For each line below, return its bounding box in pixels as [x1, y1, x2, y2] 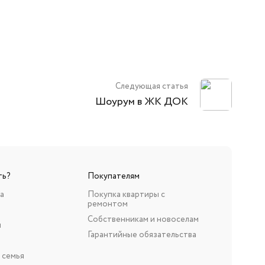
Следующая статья [115, 80, 188, 92]
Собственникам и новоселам [88, 214, 199, 226]
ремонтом [88, 198, 128, 211]
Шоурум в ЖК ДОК [95, 94, 188, 109]
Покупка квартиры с [88, 189, 165, 201]
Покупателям [88, 170, 140, 183]
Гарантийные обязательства [88, 229, 196, 241]
